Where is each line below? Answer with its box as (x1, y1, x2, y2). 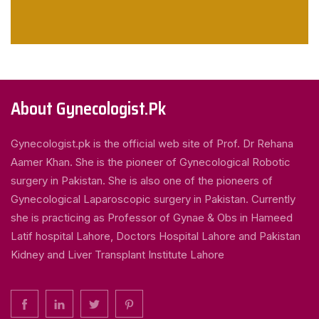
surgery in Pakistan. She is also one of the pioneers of (11, 174, 273, 187)
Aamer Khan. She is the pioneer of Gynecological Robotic (11, 155, 291, 169)
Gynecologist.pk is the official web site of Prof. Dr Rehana (11, 137, 293, 150)
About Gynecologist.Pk (11, 95, 166, 122)
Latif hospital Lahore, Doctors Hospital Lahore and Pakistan (11, 229, 300, 243)
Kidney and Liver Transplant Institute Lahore (11, 248, 224, 261)
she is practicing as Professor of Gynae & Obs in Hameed (11, 211, 293, 224)
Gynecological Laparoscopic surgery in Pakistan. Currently (11, 192, 296, 206)
